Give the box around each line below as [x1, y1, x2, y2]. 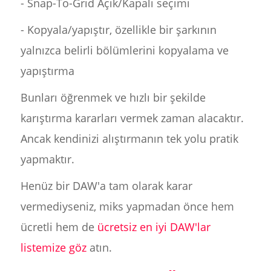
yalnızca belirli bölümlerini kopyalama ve [20, 43, 229, 57]
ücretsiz [97, 220, 137, 234]
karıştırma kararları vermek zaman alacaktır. [20, 111, 244, 125]
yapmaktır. [20, 152, 74, 166]
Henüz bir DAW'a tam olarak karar [20, 178, 192, 193]
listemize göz [20, 240, 87, 255]
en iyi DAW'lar [139, 220, 211, 234]
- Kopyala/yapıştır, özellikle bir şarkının [20, 22, 217, 37]
